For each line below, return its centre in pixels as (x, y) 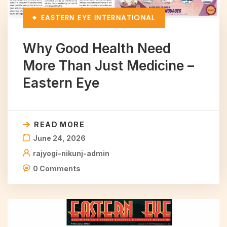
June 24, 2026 (59, 138)
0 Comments (57, 168)
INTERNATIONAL (125, 17)
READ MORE (60, 124)
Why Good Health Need (97, 48)
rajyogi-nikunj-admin (71, 153)
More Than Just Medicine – (108, 65)
